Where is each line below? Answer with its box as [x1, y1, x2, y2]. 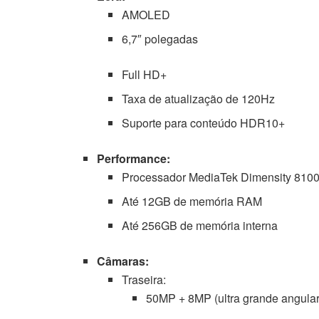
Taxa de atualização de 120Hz [121, 90, 275, 108]
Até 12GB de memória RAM [121, 193, 262, 210]
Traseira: [121, 271, 166, 288]
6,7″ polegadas [121, 31, 198, 48]
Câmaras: [97, 253, 150, 270]
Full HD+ [121, 66, 167, 83]
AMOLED [121, 6, 170, 23]
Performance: [97, 150, 171, 167]
